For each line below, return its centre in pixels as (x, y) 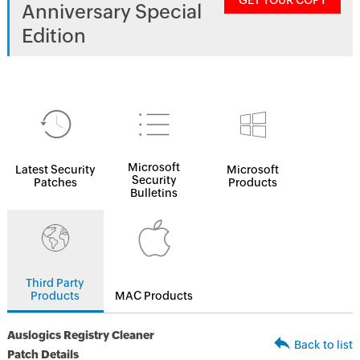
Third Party (55, 283)
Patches (55, 182)
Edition (53, 36)
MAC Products (154, 296)
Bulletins (154, 193)
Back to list (324, 345)
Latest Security (55, 170)
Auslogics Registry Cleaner (80, 335)
